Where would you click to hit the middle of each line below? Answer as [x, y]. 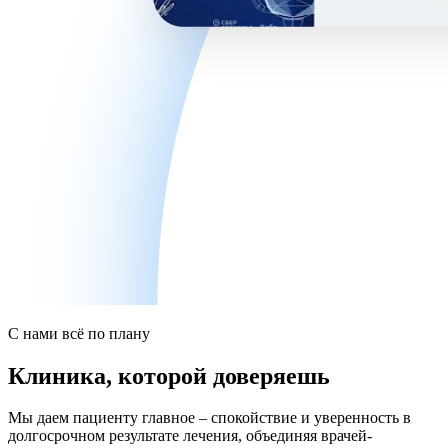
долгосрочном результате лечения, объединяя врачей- [190, 436]
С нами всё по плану [79, 333]
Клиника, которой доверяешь [169, 375]
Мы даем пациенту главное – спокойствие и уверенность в [209, 418]
